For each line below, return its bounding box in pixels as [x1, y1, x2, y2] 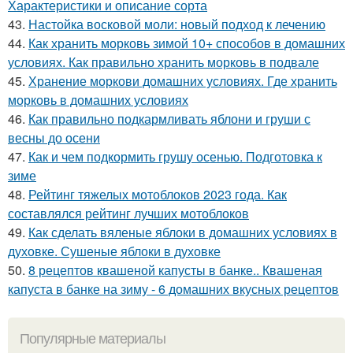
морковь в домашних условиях [8, 90, 188, 109]
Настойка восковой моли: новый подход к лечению [28, 14, 325, 33]
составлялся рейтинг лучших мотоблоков [8, 203, 249, 222]
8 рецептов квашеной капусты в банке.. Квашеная [28, 260, 322, 279]
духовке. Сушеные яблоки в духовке [8, 241, 221, 260]
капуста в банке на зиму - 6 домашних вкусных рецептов [8, 279, 339, 298]
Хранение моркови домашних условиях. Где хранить [28, 71, 337, 90]
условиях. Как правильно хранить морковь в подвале [8, 52, 319, 71]
